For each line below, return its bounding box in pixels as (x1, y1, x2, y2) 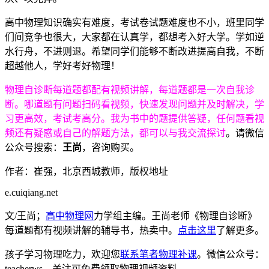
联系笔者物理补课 (120, 249, 197, 259)
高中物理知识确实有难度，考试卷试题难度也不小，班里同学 (5, 17, 264, 28)
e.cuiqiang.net (5, 187, 58, 198)
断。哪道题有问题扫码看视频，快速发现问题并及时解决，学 (5, 98, 264, 109)
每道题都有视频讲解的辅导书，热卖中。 (5, 225, 178, 235)
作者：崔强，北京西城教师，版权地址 (5, 166, 168, 177)
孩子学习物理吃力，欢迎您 (5, 249, 120, 259)
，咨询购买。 (82, 142, 139, 153)
